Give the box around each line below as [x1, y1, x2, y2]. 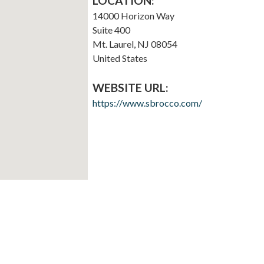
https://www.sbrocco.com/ [92, 97, 202, 109]
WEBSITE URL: [92, 81, 169, 95]
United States [92, 52, 147, 64]
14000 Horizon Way [92, 10, 174, 22]
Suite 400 [92, 24, 130, 36]
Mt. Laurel [92, 38, 134, 50]
